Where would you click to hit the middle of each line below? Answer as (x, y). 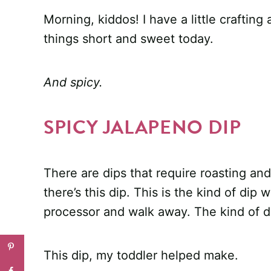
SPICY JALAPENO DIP (142, 127)
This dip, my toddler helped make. (141, 255)
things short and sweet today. (129, 39)
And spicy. (73, 82)
